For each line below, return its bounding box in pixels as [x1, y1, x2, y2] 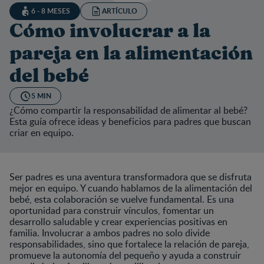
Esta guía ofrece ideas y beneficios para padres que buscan [9, 114, 251, 128]
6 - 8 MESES [31, 5, 70, 16]
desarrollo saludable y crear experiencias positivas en [9, 214, 227, 228]
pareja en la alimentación [9, 44, 253, 63]
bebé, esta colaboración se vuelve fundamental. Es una [9, 192, 234, 206]
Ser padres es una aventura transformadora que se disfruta [9, 170, 252, 183]
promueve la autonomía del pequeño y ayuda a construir [9, 248, 241, 262]
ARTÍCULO [102, 5, 137, 16]
